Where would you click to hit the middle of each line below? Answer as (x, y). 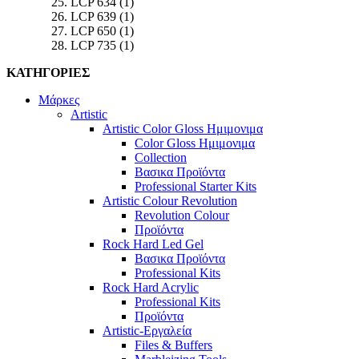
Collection (161, 157)
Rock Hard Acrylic (151, 287)
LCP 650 (93, 31)
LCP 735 (93, 45)
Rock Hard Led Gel (153, 244)
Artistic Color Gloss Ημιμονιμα (183, 129)
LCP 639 (93, 16)
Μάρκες (59, 100)
